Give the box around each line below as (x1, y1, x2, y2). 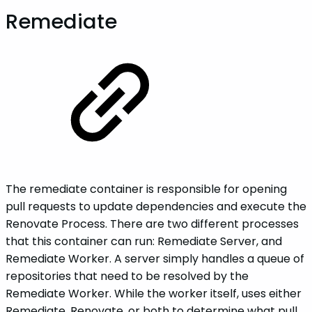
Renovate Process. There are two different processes (6, 215, 299, 232)
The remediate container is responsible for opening (6, 180, 287, 197)
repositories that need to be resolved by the (6, 267, 249, 284)
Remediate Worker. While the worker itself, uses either (6, 285, 302, 302)
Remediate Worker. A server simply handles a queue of (6, 250, 304, 267)
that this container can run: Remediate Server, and (6, 233, 282, 249)
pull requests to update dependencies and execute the (6, 198, 306, 214)
